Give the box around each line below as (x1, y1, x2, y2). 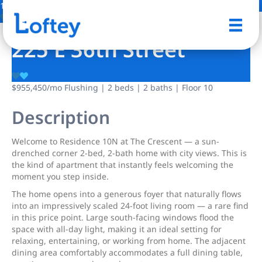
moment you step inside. (12, 171, 109, 182)
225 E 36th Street (12, 35, 185, 64)
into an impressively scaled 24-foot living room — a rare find (12, 200, 249, 211)
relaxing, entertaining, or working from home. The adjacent (12, 235, 246, 246)
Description (12, 105, 110, 129)
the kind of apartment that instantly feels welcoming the (12, 159, 233, 170)
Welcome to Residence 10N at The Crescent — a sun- (12, 136, 219, 147)
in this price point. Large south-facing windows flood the (12, 212, 234, 223)
